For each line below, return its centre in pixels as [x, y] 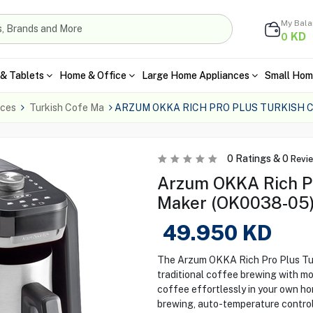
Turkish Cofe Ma [66, 108]
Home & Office [93, 75]
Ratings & [257, 159]
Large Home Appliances [195, 75]
